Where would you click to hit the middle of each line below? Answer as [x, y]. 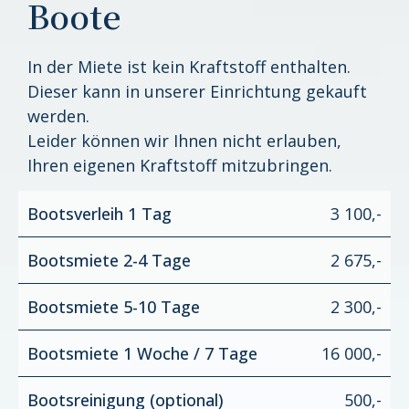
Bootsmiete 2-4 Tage [109, 261]
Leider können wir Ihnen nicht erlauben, [184, 140]
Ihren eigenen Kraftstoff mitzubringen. [180, 165]
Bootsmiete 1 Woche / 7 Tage [142, 354]
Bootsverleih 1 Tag [100, 214]
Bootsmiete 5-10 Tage [114, 307]
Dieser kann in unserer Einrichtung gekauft [197, 91]
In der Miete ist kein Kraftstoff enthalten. [189, 66]
